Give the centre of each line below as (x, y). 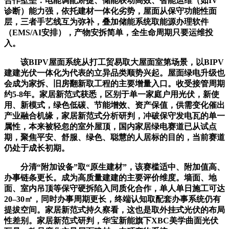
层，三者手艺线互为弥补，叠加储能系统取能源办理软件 (106, 21)
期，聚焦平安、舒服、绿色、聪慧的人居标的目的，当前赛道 (114, 137)
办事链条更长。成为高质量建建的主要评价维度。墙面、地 (110, 177)
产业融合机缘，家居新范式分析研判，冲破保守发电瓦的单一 (114, 116)
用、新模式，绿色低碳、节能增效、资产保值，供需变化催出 (114, 105)
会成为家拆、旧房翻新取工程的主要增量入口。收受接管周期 (114, 83)
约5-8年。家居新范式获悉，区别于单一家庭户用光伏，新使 (112, 94)
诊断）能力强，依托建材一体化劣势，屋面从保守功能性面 (110, 11)
